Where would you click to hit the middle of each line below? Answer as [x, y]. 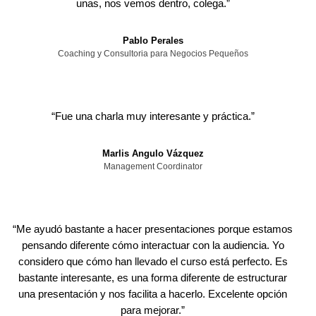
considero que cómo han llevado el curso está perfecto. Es [153, 261]
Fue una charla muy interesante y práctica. [153, 116]
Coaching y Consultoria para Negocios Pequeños [153, 54]
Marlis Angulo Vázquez [153, 153]
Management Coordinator [153, 166]
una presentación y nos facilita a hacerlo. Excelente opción [153, 294]
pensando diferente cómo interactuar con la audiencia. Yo [153, 245]
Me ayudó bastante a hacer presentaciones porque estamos [155, 229]
